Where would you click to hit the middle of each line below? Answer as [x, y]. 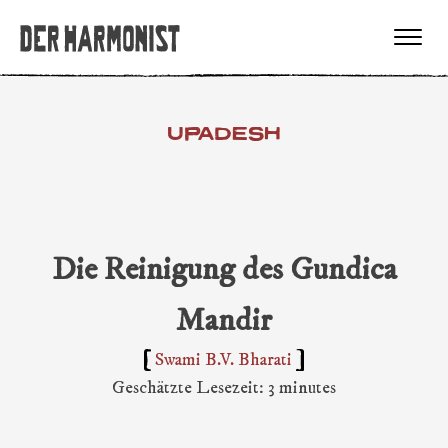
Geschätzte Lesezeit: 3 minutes [224, 388]
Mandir [224, 320]
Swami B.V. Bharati [223, 360]
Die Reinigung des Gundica [224, 269]
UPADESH [224, 133]
